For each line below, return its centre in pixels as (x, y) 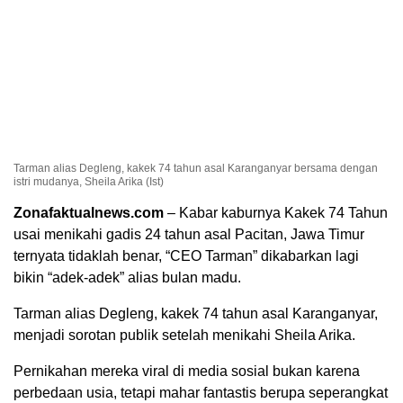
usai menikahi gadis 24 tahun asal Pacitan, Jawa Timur (189, 235)
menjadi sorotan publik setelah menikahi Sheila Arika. (184, 336)
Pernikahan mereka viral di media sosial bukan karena (187, 372)
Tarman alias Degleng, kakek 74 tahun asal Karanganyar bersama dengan (196, 169)
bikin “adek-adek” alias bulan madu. (127, 278)
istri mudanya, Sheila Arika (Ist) (89, 182)
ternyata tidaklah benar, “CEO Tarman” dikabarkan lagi (186, 256)
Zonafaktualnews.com (89, 213)
